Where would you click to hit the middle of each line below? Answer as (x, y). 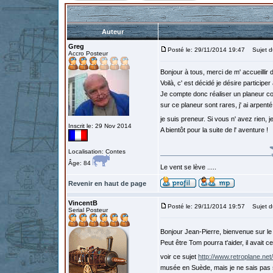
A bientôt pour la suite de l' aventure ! (214, 130)
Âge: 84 (80, 163)
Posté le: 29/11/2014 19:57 (206, 206)
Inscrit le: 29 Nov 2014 (100, 126)
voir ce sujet (179, 257)
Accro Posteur (88, 53)
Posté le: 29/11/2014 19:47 (206, 50)
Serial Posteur (88, 210)
